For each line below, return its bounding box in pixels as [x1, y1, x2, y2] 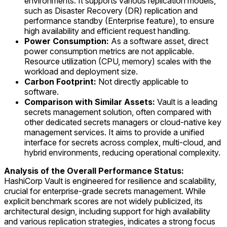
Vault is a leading [155, 97, 217, 107]
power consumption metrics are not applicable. [24, 46, 194, 57]
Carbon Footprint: [24, 77, 96, 87]
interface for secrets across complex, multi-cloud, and [24, 137, 221, 148]
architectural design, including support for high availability [4, 206, 210, 217]
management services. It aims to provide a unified [24, 127, 204, 138]
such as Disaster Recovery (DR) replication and [24, 6, 198, 16]
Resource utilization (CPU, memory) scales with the [24, 56, 211, 67]
